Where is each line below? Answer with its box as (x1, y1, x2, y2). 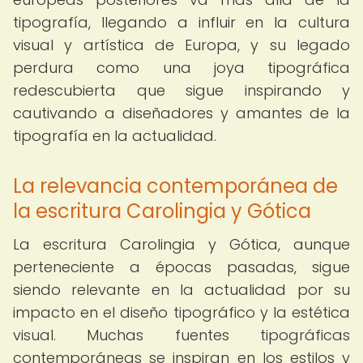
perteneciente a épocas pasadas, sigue (13, 257, 350, 277)
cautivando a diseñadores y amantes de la (13, 103, 350, 123)
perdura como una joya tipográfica (13, 58, 350, 78)
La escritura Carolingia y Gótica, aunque (13, 234, 350, 254)
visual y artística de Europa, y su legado (13, 35, 350, 55)
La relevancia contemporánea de (13, 173, 338, 199)
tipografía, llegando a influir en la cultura (13, 12, 350, 32)
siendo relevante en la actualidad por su (13, 280, 350, 300)
